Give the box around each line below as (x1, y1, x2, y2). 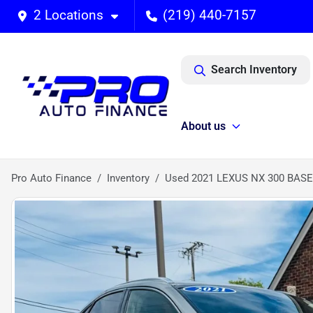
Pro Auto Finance (11, 172, 92, 184)
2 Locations (34, 7, 103, 23)
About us (181, 119, 226, 133)
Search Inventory (211, 63, 297, 76)
